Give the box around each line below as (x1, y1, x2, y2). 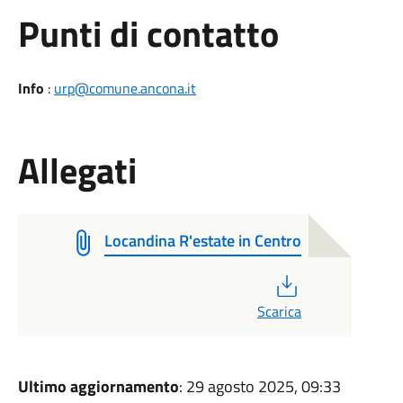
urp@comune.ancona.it (53, 77, 196, 99)
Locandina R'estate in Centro (103, 228, 301, 253)
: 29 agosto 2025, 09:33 (178, 374, 341, 399)
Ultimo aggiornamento (17, 374, 179, 399)
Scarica (256, 300, 301, 322)
